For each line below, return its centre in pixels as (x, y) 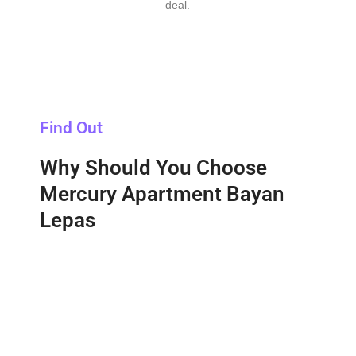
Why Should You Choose (153, 167)
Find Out (71, 128)
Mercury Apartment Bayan (162, 193)
